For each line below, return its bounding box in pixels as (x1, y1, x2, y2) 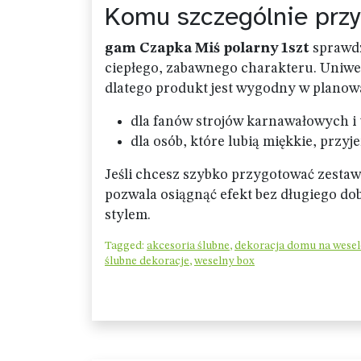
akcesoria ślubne (147, 240, 230, 251)
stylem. (105, 208, 151, 222)
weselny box (194, 255, 255, 267)
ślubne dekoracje (105, 255, 189, 267)
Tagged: (105, 240, 147, 251)
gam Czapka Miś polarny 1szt (105, 41, 309, 56)
